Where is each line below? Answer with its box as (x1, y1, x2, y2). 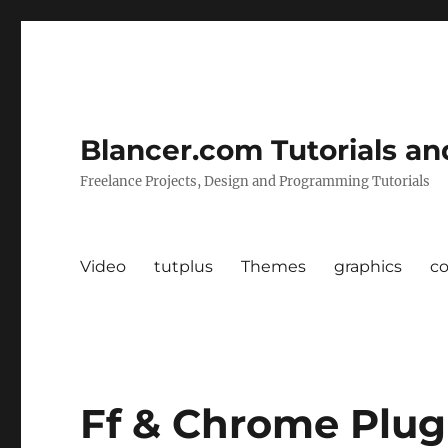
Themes (241, 256, 307, 276)
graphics (334, 256, 403, 276)
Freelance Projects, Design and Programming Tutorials (80, 173, 431, 190)
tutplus (154, 256, 214, 276)
